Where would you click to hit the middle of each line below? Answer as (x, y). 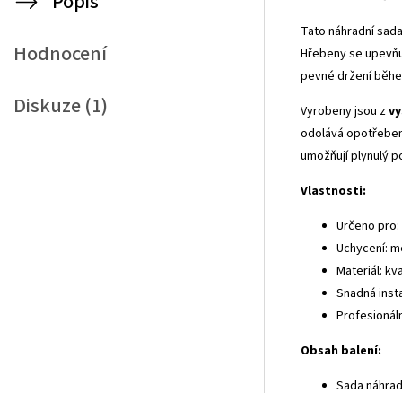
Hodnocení (60, 54)
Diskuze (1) (61, 106)
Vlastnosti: (333, 191)
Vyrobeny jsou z (345, 111)
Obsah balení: (341, 350)
